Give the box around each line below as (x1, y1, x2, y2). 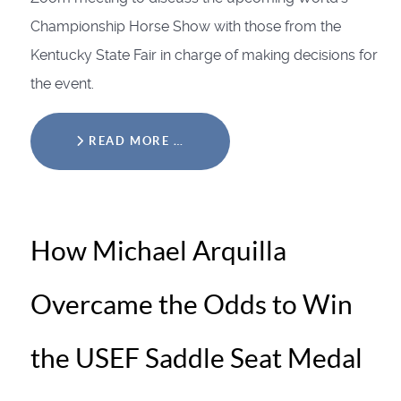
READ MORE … (84, 133, 184, 148)
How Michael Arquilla (30, 235, 286, 266)
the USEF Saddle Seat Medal (30, 342, 363, 373)
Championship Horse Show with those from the (30, 17, 341, 35)
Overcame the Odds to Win (30, 288, 353, 320)
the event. (30, 74, 94, 92)
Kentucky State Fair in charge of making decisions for (30, 46, 378, 64)
